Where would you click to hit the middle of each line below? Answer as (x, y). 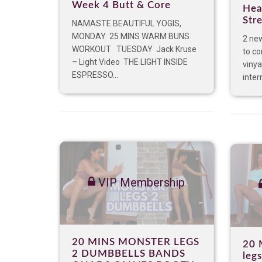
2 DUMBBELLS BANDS (129, 254)
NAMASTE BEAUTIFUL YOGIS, (127, 24)
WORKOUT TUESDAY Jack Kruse (134, 49)
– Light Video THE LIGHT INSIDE (130, 62)
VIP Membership (140, 183)
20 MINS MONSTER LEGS (136, 242)
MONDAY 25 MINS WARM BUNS (131, 37)
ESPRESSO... (95, 75)
